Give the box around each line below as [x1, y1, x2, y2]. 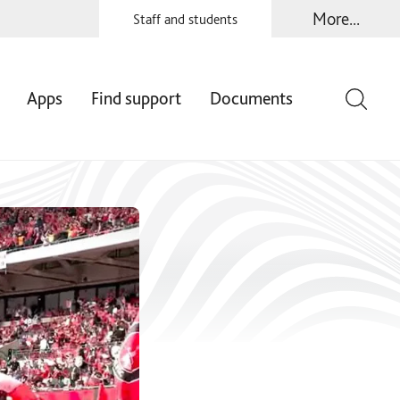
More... [312, 7, 360, 29]
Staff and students [133, 10, 237, 28]
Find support [91, 87, 181, 109]
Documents [210, 87, 293, 109]
